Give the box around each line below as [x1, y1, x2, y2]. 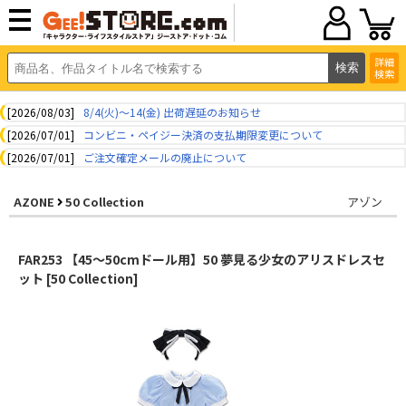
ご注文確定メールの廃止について [83, 150, 246, 165]
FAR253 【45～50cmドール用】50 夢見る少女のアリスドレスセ [18, 250, 385, 268]
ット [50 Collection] [18, 269, 139, 287]
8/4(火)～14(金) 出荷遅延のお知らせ [83, 104, 261, 120]
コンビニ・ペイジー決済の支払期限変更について [83, 127, 323, 142]
